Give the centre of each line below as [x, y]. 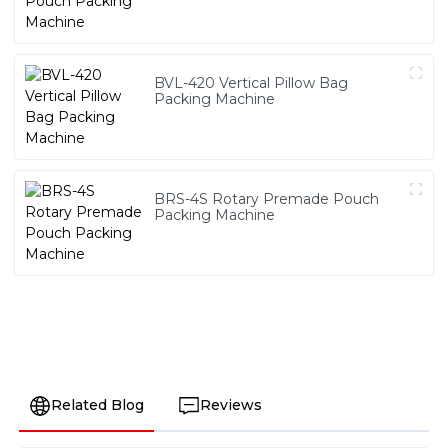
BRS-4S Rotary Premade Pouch [267, 199]
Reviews [230, 404]
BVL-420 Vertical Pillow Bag [251, 83]
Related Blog [97, 404]
